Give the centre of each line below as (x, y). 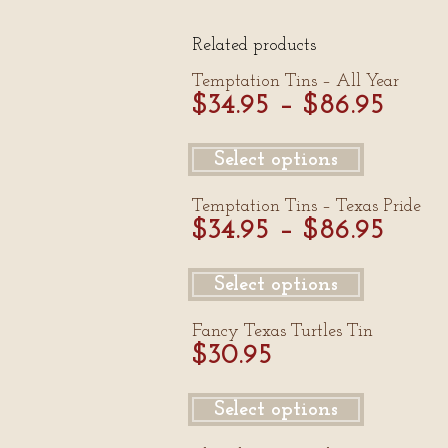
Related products (254, 45)
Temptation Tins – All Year (295, 81)
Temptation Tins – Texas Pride (306, 206)
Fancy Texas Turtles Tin (282, 331)
